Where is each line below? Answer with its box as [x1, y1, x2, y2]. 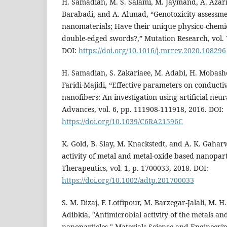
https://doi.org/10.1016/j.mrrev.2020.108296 [79, 46, 226, 56]
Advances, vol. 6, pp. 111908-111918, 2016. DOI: [62, 104, 223, 115]
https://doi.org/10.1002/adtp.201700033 [62, 175, 194, 185]
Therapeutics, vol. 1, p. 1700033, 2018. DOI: [62, 163, 208, 173]
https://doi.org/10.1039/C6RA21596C [62, 117, 183, 127]
